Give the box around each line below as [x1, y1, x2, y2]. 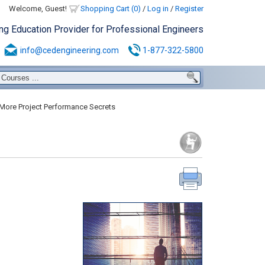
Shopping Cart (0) [80, 4, 141, 13]
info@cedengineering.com [20, 46, 119, 55]
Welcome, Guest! [8, 4, 69, 13]
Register [174, 4, 203, 13]
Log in [147, 4, 169, 13]
